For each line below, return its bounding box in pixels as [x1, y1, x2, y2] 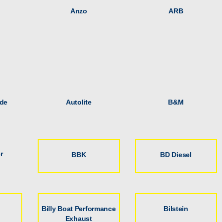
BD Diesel [160, 151, 192, 159]
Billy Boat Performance [41, 204, 116, 213]
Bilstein [164, 204, 188, 213]
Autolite [65, 98, 92, 106]
